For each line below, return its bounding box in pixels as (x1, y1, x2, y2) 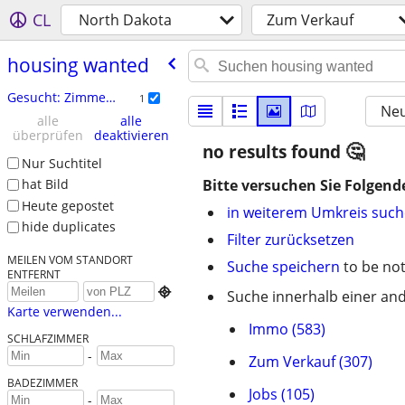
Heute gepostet (21, 196, 114, 214)
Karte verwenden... (6, 303, 122, 321)
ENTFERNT (6, 267, 61, 282)
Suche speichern (227, 257, 340, 277)
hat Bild (21, 175, 69, 193)
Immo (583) (249, 319, 325, 339)
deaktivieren (93, 126, 169, 144)
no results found (202, 140, 345, 164)
